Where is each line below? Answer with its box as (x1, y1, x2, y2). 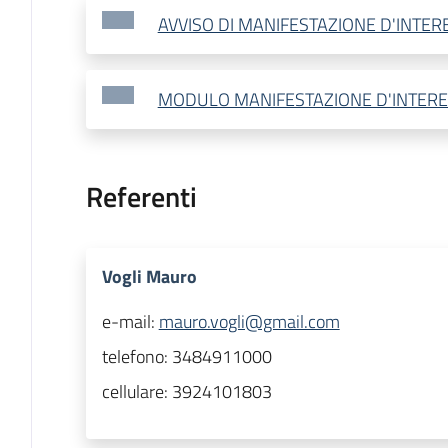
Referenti (85, 175, 197, 219)
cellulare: (101, 378, 172, 406)
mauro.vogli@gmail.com (158, 308, 340, 336)
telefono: (101, 343, 172, 371)
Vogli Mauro (101, 263, 197, 291)
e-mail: (101, 308, 159, 336)
